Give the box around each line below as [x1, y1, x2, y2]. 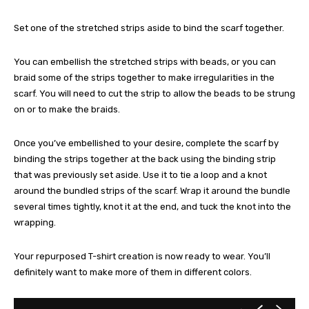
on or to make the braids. [14, 103, 120, 114]
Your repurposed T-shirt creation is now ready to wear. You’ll [14, 250, 270, 261]
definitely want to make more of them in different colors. [14, 266, 252, 277]
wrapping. [14, 217, 56, 228]
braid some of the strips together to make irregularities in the [14, 72, 275, 83]
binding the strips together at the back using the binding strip [14, 153, 276, 164]
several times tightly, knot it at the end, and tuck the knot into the [14, 201, 291, 212]
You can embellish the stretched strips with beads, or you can [14, 56, 276, 67]
